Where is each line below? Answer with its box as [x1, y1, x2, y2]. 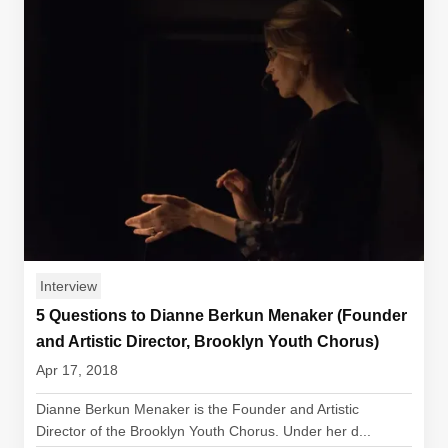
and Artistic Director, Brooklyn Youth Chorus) [36, 333, 379, 350]
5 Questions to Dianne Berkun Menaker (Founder [36, 307, 407, 324]
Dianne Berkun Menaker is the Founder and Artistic [36, 401, 359, 417]
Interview [40, 278, 97, 294]
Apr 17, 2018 [36, 362, 118, 378]
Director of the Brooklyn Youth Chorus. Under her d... [36, 423, 371, 439]
